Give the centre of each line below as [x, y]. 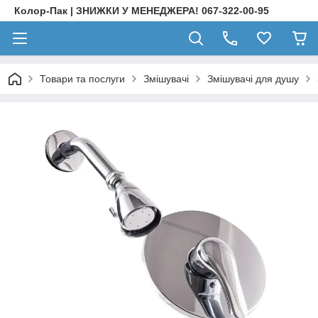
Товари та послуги [82, 79]
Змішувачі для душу [253, 79]
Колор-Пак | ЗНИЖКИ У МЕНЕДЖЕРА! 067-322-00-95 [142, 11]
